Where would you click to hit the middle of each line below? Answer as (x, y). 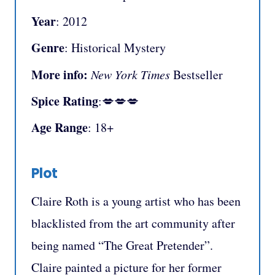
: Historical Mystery (115, 47)
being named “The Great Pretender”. (122, 246)
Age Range (60, 127)
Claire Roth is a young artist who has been (136, 201)
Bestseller (196, 74)
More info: (60, 74)
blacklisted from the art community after (133, 223)
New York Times (130, 74)
